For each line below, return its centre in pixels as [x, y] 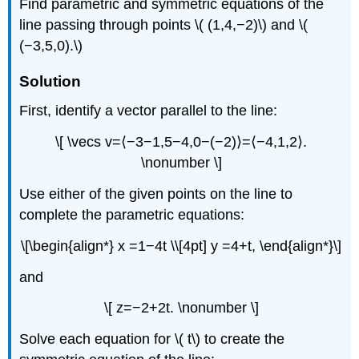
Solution [50, 81]
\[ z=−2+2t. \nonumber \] [181, 308]
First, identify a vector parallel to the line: [149, 111]
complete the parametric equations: [132, 215]
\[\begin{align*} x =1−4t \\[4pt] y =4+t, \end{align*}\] [181, 246]
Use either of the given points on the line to [156, 194]
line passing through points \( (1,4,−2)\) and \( [164, 25]
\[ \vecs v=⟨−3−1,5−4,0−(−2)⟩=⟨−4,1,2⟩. [181, 142]
